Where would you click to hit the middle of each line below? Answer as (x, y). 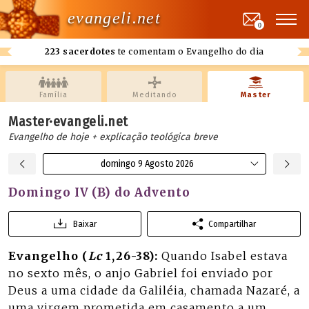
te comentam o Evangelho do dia (190, 51)
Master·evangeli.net (68, 121)
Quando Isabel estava (225, 256)
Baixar (84, 224)
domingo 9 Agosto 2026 (147, 164)
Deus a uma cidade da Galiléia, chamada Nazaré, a (154, 290)
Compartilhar (232, 224)
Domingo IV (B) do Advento (99, 192)
